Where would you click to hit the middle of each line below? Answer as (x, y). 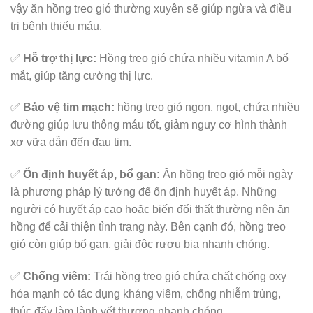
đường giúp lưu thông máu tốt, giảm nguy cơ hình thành (149, 125)
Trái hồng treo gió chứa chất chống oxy (189, 276)
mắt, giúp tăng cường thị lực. (82, 75)
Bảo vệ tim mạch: (69, 108)
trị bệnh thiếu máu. (56, 26)
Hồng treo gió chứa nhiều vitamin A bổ (192, 58)
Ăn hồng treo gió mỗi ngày (226, 175)
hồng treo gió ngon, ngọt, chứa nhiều (207, 108)
